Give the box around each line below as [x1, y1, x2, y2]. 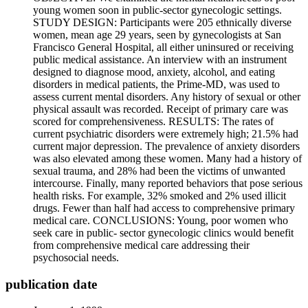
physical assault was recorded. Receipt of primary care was [33, 103, 288, 115]
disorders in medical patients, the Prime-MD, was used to [33, 78, 280, 90]
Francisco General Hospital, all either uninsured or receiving [33, 41, 294, 53]
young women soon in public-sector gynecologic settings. [33, 4, 282, 16]
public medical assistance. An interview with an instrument [33, 54, 287, 65]
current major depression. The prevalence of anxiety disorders [33, 140, 300, 152]
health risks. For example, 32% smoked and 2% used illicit [33, 190, 286, 201]
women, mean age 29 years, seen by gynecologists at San [33, 29, 281, 41]
